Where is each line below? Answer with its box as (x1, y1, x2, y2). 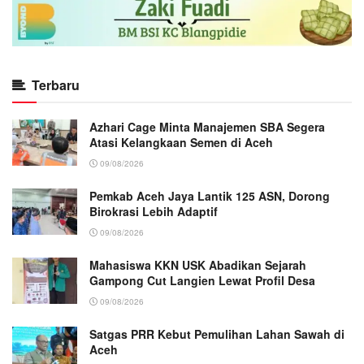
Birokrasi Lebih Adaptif (89, 202, 218, 219)
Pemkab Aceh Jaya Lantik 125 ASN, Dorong (89, 187, 330, 204)
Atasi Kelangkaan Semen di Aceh (89, 133, 273, 150)
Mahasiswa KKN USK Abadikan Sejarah (89, 256, 306, 273)
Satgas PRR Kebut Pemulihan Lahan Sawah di (89, 325, 344, 342)
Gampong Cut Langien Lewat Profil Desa (89, 271, 315, 288)
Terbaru (32, 75, 80, 94)
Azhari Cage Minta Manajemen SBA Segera (89, 118, 325, 135)
